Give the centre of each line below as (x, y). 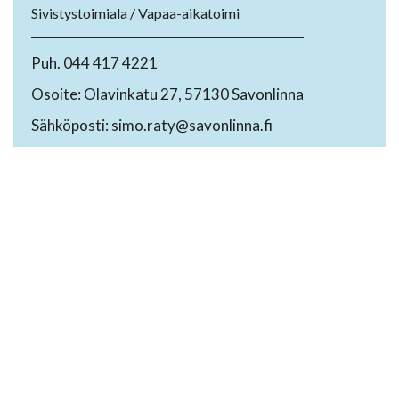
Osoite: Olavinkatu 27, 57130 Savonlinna (167, 94)
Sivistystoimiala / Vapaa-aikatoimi (135, 13)
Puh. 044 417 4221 (94, 63)
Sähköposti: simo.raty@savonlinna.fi (152, 126)
